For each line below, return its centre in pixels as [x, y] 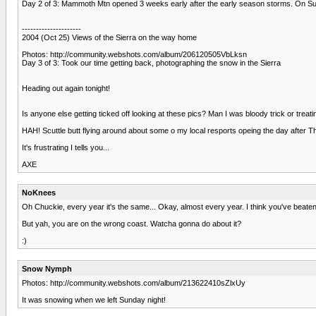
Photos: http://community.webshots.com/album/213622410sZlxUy [134, 282]
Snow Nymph [47, 268]
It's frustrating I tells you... [66, 147]
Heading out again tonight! [66, 88]
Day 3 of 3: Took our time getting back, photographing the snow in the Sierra [151, 62]
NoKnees [39, 192]
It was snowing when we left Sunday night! [94, 299]
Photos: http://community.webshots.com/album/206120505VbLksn [134, 54]
